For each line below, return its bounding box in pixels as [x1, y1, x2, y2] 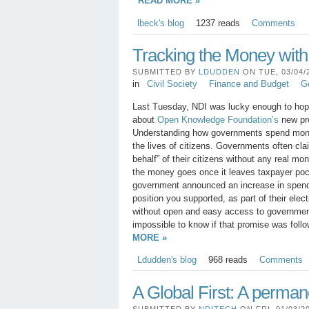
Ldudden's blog [137, 254, 197, 265]
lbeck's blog [137, 17, 184, 28]
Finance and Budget [208, 79, 289, 90]
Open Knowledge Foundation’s [157, 114, 279, 125]
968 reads [208, 254, 248, 265]
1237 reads [195, 17, 240, 28]
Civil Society [146, 79, 197, 90]
